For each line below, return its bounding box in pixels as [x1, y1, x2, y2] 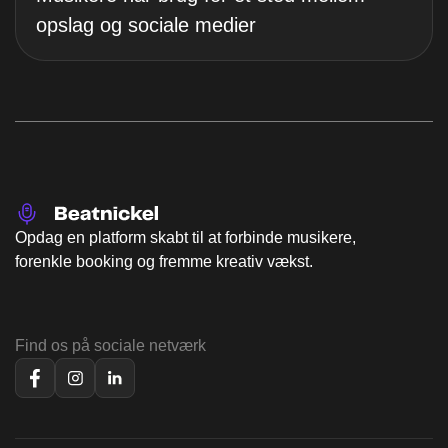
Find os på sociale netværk [15, 336, 206, 354]
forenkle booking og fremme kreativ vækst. [15, 252, 313, 270]
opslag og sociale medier [36, 13, 256, 36]
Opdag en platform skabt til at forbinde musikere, [15, 228, 356, 246]
